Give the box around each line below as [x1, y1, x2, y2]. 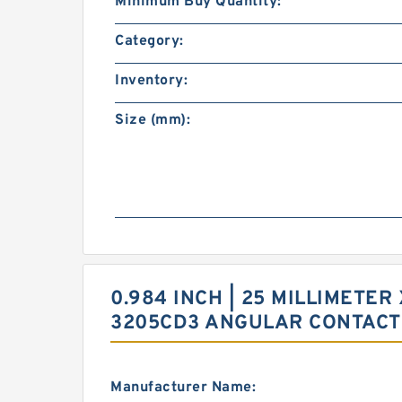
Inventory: [115, 72, 188, 90]
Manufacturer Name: [110, 379, 256, 397]
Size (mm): [115, 111, 190, 129]
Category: [115, 32, 184, 50]
